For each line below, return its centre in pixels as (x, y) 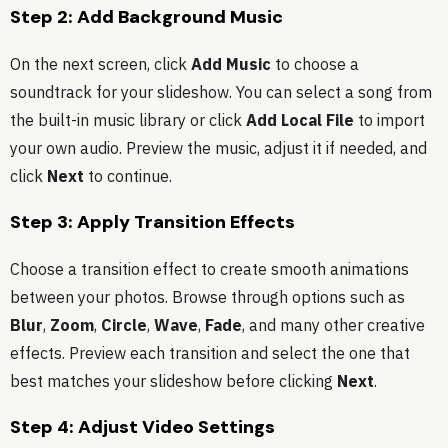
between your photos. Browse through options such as (207, 297)
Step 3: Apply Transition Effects (152, 222)
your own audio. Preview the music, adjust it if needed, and (218, 148)
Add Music (231, 64)
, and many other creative (333, 325)
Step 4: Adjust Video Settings (142, 427)
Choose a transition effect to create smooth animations (209, 269)
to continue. (128, 176)
